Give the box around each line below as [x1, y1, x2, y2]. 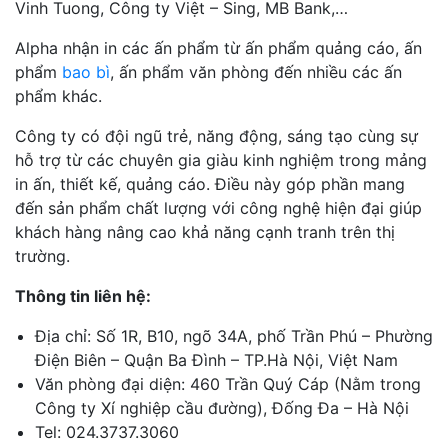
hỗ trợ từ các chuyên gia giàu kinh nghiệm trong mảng [15, 149, 427, 170]
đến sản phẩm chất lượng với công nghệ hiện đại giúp [15, 197, 422, 218]
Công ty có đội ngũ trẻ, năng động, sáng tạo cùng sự [15, 125, 418, 146]
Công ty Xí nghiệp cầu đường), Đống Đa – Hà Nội [35, 397, 409, 418]
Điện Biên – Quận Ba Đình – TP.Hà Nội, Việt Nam [35, 349, 398, 370]
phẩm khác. [15, 85, 102, 106]
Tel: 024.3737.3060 [35, 421, 179, 442]
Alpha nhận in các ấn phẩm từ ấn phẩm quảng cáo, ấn [15, 37, 422, 58]
